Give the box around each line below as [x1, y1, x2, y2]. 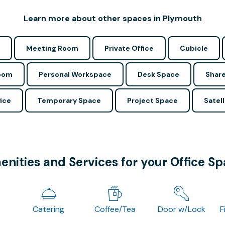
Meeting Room [26, 44, 78, 53]
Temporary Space [37, 96, 101, 105]
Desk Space [138, 70, 179, 79]
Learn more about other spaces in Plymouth [23, 13, 202, 24]
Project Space [127, 96, 178, 105]
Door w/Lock [157, 204, 205, 214]
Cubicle [179, 44, 208, 53]
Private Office [104, 44, 154, 53]
